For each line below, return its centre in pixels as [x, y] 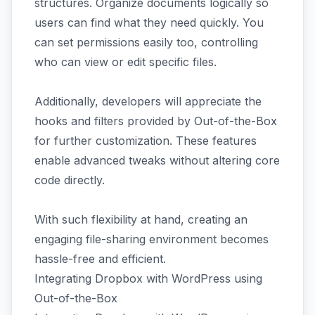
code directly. [70, 180]
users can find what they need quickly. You [149, 22]
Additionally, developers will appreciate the [148, 101]
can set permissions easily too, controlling [146, 42]
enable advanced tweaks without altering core [157, 160]
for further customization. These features [146, 141]
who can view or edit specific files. [126, 62]
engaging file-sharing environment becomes [152, 239]
